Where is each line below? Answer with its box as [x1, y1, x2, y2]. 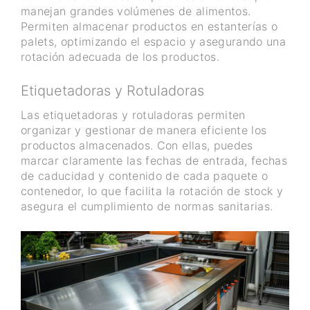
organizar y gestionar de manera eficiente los [21, 123, 267, 138]
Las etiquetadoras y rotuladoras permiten [21, 108, 246, 122]
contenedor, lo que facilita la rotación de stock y [21, 184, 283, 199]
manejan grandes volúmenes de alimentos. [21, 4, 251, 19]
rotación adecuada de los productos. [21, 50, 219, 64]
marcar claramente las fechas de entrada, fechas [21, 154, 287, 168]
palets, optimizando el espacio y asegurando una [21, 35, 286, 49]
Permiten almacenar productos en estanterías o [21, 19, 278, 34]
